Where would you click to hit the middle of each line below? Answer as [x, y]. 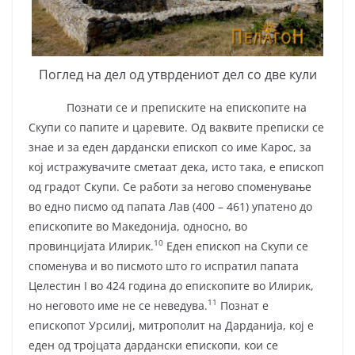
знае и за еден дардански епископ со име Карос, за [170, 147]
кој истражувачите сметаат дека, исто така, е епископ [176, 166]
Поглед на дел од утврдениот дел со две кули [177, 74]
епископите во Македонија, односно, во [138, 226]
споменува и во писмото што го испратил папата [164, 265]
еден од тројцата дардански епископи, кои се [153, 345]
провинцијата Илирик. [91, 246]
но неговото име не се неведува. [118, 305]
